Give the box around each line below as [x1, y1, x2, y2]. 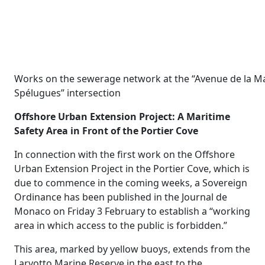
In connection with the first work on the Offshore [14, 148, 235, 161]
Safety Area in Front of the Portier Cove [14, 124, 198, 137]
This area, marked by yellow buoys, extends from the [14, 243, 250, 256]
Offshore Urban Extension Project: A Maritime [14, 110, 230, 123]
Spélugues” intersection [14, 86, 121, 99]
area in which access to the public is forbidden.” [14, 219, 227, 232]
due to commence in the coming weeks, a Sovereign [14, 176, 247, 189]
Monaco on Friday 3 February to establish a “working [14, 205, 250, 218]
